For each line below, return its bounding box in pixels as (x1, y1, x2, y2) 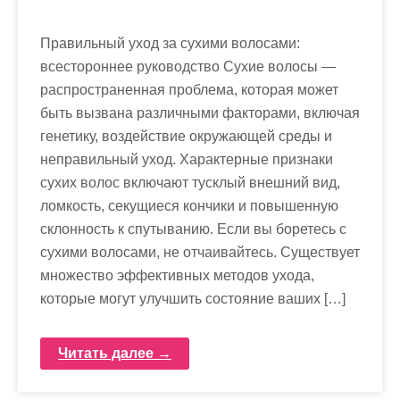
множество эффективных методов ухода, (40, 268, 314, 284)
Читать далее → (58, 346, 171, 362)
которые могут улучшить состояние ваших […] (40, 291, 346, 307)
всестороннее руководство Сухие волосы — (40, 59, 336, 75)
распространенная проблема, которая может (40, 82, 338, 98)
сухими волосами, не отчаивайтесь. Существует (40, 245, 360, 261)
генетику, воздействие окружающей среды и (40, 129, 332, 145)
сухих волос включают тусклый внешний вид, (40, 175, 340, 191)
